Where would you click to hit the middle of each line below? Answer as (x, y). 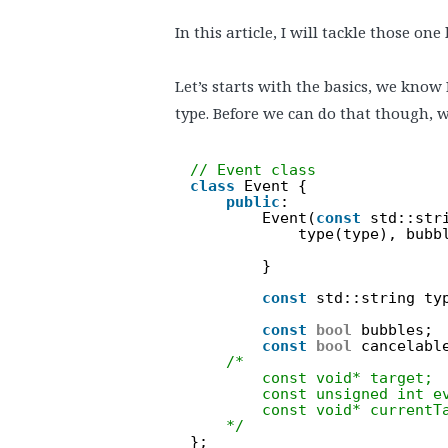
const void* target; (347, 377)
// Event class (253, 169)
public (253, 201)
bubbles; (397, 329)
